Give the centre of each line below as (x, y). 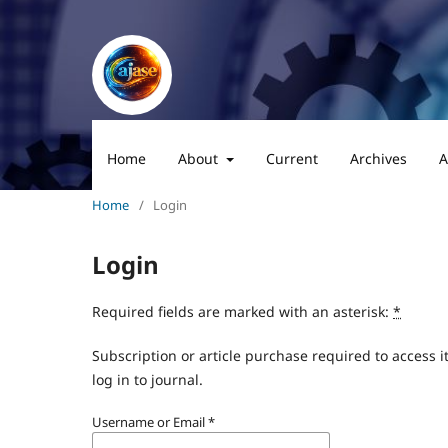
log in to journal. (147, 380)
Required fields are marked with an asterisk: (242, 312)
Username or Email (150, 422)
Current (291, 159)
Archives (378, 159)
